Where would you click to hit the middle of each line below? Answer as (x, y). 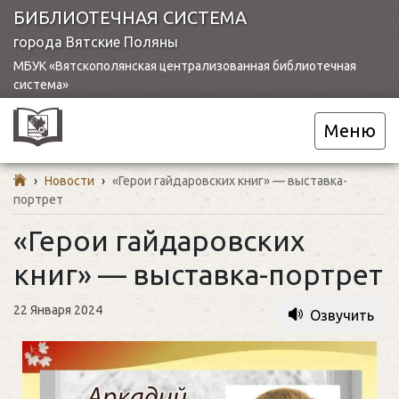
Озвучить (342, 315)
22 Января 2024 (58, 310)
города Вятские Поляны (96, 42)
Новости (69, 181)
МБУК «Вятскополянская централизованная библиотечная (185, 66)
